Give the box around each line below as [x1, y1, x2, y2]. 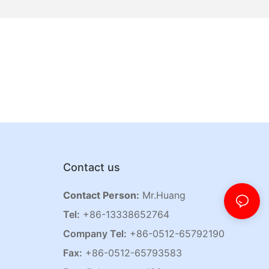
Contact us [62, 161, 120, 174]
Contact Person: [62, 189, 139, 202]
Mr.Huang [139, 189, 186, 202]
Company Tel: [62, 228, 127, 240]
